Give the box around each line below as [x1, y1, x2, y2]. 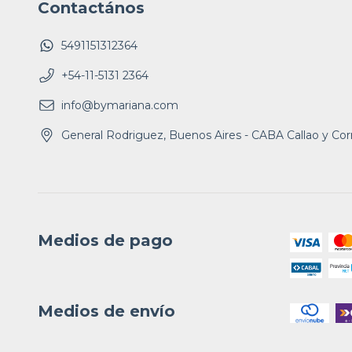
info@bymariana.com [61, 97, 178, 112]
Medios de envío [38, 301, 175, 321]
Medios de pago [38, 230, 173, 250]
